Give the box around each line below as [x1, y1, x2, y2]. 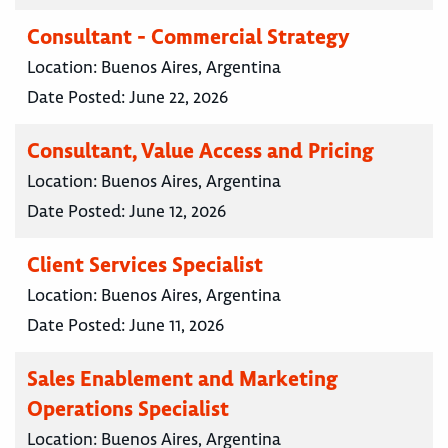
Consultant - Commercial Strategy [27, 23, 350, 51]
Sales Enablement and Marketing [27, 365, 338, 393]
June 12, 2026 [129, 200, 226, 223]
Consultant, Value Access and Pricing [27, 137, 374, 165]
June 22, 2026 [129, 86, 228, 109]
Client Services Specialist [27, 251, 263, 279]
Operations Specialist [27, 395, 229, 423]
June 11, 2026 [129, 314, 224, 337]
